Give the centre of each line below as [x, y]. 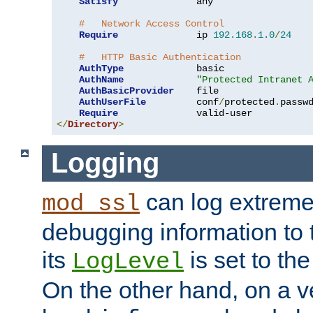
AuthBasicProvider [126, 90]
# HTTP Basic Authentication [160, 57]
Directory [93, 124]
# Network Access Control [152, 23]
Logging [105, 163]
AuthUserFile [112, 102]
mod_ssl [91, 204]
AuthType [101, 68]
